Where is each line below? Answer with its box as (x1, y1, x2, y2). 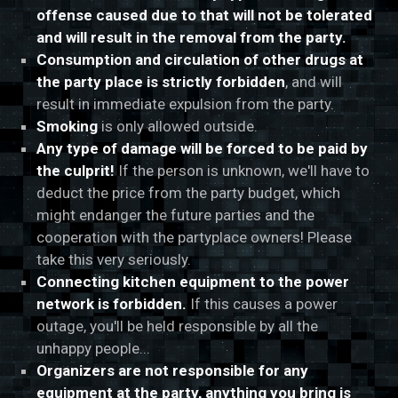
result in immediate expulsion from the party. (36, 95, 335, 114)
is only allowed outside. (98, 117, 259, 136)
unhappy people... (36, 339, 151, 358)
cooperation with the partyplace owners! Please (36, 228, 353, 247)
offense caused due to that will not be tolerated (36, 6, 373, 25)
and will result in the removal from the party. (36, 28, 347, 47)
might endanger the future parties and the (36, 206, 315, 225)
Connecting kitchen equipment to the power (36, 273, 350, 291)
